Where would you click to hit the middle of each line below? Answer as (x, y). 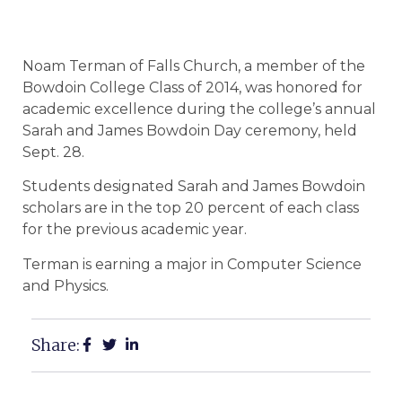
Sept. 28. (53, 152)
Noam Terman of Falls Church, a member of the (194, 66)
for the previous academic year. (135, 230)
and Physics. (66, 285)
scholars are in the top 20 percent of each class (191, 208)
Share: (56, 345)
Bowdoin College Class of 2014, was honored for (192, 87)
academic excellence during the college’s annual (199, 109)
